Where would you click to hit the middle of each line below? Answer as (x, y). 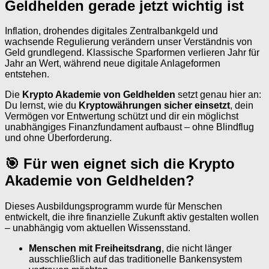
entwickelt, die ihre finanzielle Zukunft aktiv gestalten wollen (132, 217)
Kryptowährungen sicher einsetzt (154, 106)
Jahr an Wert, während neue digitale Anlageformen (113, 64)
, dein (242, 106)
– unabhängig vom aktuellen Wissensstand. (98, 228)
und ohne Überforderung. (58, 138)
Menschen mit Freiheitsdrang (95, 249)
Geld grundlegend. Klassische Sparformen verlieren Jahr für (132, 53)
